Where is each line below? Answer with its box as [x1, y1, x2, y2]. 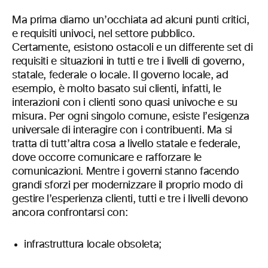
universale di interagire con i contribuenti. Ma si [12, 125, 233, 136]
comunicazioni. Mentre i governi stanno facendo [12, 166, 239, 178]
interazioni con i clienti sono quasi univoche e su [12, 98, 238, 109]
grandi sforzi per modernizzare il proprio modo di [12, 180, 243, 191]
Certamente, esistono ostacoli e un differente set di [12, 42, 253, 54]
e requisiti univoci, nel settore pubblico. [12, 29, 195, 40]
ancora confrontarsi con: [12, 208, 128, 219]
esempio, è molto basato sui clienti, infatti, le [12, 84, 221, 95]
